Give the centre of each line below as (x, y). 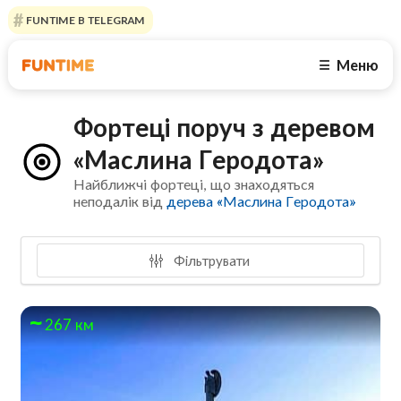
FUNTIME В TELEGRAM (84, 20)
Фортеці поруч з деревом (225, 128)
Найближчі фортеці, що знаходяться (194, 184)
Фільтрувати (209, 260)
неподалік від (120, 201)
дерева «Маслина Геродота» (261, 201)
